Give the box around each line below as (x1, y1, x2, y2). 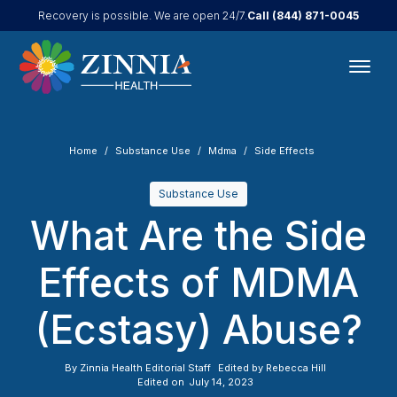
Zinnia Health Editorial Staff (79, 362, 211, 374)
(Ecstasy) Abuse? (35, 306, 362, 354)
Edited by (217, 362, 266, 374)
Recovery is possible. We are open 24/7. (38, 9, 247, 22)
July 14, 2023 (188, 376, 253, 388)
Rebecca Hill (265, 362, 326, 374)
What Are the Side (30, 212, 367, 260)
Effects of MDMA (38, 259, 359, 307)
